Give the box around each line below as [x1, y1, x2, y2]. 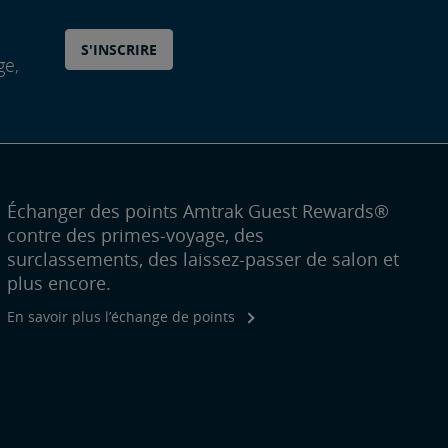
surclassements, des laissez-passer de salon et [6, 246, 399, 271]
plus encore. [6, 270, 111, 295]
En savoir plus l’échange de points [6, 306, 235, 326]
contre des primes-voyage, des [6, 222, 264, 247]
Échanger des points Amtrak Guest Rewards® [6, 198, 389, 223]
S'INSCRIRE [81, 39, 158, 59]
